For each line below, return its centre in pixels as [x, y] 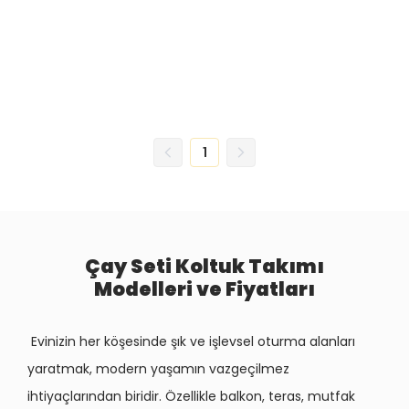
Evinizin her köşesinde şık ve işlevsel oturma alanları [191, 341]
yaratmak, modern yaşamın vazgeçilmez [158, 369]
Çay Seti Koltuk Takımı [204, 266]
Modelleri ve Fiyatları [204, 289]
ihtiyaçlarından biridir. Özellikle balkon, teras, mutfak [191, 396]
